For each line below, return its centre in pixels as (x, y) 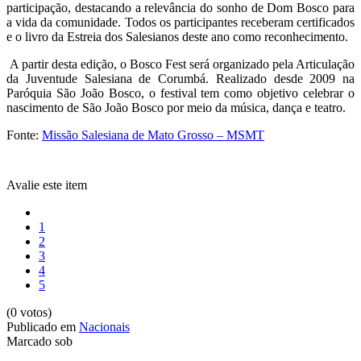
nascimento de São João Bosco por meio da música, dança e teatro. (176, 107)
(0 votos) (29, 312)
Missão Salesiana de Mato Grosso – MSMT (153, 135)
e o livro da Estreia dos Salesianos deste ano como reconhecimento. (177, 36)
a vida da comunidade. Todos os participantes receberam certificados (180, 22)
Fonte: (24, 135)
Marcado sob (39, 341)
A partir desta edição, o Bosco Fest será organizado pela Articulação (180, 64)
